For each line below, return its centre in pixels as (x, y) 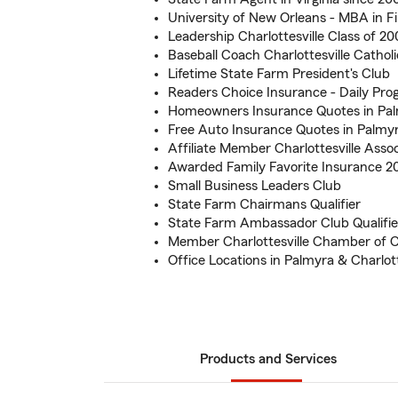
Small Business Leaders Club (255, 186)
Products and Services (268, 359)
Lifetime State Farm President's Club (279, 74)
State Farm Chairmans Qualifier (264, 204)
